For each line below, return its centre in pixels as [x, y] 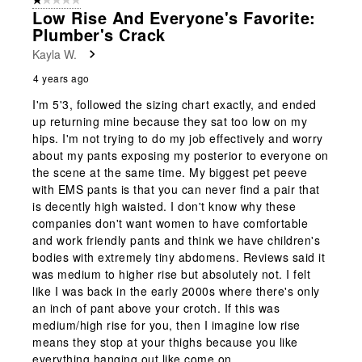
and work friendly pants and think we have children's [176, 240]
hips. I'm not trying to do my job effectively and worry [178, 138]
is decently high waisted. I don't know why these [164, 206]
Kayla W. [55, 54]
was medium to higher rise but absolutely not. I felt [171, 274]
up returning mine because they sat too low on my [170, 121]
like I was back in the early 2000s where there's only [176, 290]
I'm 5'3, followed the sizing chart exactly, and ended [175, 104]
